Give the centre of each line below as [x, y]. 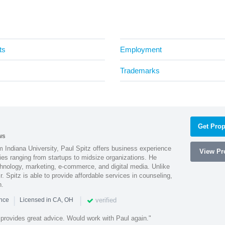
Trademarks [140, 70]
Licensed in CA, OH [46, 200]
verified [105, 200]
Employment [141, 49]
